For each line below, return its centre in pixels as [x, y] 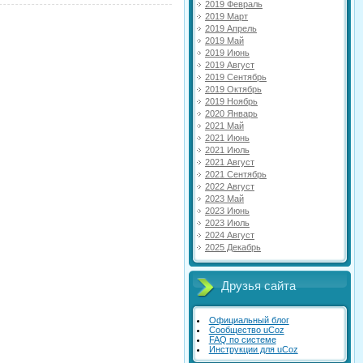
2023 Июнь [227, 211]
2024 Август [230, 235]
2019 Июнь [227, 53]
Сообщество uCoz [246, 330]
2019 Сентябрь [236, 77]
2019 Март [226, 16]
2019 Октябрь [233, 89]
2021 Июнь [227, 138]
